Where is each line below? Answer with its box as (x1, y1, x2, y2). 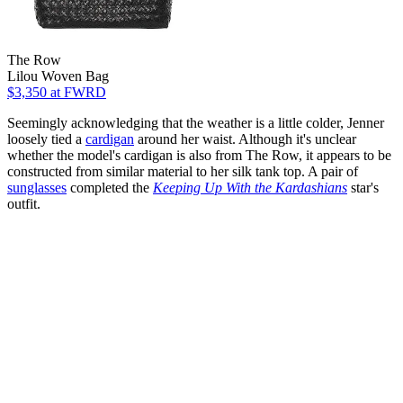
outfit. (7, 196, 40, 212)
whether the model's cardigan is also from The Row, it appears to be (7, 148, 391, 164)
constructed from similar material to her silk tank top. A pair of (7, 164, 358, 180)
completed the (67, 180, 153, 196)
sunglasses (7, 180, 67, 196)
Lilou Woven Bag (7, 68, 109, 85)
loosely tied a (7, 131, 85, 148)
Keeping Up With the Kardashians (153, 180, 347, 196)
